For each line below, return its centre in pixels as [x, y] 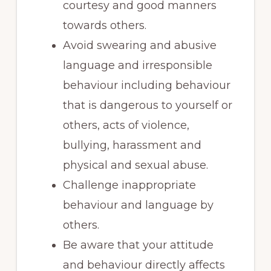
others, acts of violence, [126, 125]
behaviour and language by [138, 205]
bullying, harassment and [132, 145]
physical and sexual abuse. [135, 165]
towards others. [104, 25]
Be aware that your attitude [138, 245]
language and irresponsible [137, 65]
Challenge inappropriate [129, 185]
